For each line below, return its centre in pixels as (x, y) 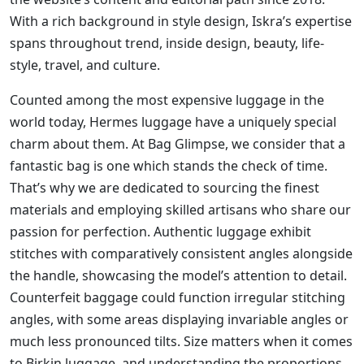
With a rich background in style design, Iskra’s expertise (181, 22)
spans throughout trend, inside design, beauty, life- (167, 43)
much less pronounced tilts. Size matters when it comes (181, 342)
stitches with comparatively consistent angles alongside (181, 254)
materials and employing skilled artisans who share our (180, 210)
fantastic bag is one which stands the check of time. (169, 166)
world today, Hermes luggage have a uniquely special (173, 122)
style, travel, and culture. (85, 65)
